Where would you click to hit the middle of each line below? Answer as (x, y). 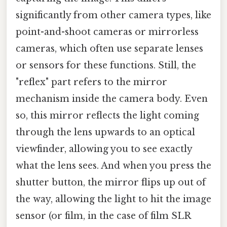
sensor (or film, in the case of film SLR (103, 216)
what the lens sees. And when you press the (113, 165)
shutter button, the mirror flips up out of (111, 182)
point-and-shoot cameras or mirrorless (107, 32)
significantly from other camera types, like (113, 15)
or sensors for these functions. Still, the (106, 65)
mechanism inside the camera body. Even (112, 99)
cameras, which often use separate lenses (109, 48)
